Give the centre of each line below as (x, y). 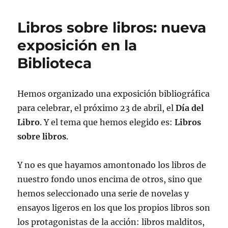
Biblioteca (55, 63)
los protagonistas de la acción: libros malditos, (111, 222)
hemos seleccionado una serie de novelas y (103, 193)
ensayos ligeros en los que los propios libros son (114, 207)
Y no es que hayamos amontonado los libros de (112, 165)
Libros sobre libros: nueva (112, 27)
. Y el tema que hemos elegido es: (107, 122)
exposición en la (77, 45)
